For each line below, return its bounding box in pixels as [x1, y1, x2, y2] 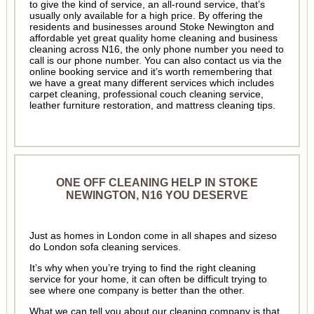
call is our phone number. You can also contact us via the [29, 55, 282, 67]
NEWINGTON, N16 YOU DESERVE [65, 189, 248, 202]
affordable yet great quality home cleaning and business [29, 32, 278, 44]
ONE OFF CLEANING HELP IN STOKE [55, 177, 258, 189]
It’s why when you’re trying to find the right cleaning [29, 262, 256, 274]
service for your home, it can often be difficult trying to [29, 273, 267, 285]
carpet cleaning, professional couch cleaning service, [29, 88, 264, 100]
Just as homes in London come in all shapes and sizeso [29, 230, 277, 242]
